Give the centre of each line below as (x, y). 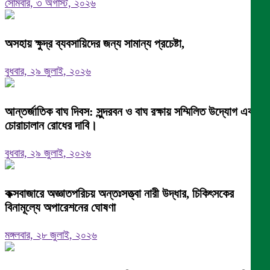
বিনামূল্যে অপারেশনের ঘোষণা (60, 207)
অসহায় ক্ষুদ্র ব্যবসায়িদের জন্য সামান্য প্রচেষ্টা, (95, 43)
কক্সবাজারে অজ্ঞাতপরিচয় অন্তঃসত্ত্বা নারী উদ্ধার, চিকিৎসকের (119, 193)
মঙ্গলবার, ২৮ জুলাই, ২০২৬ (51, 235)
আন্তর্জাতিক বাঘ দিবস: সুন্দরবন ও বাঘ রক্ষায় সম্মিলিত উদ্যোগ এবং (130, 111)
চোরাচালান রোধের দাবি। (51, 125)
